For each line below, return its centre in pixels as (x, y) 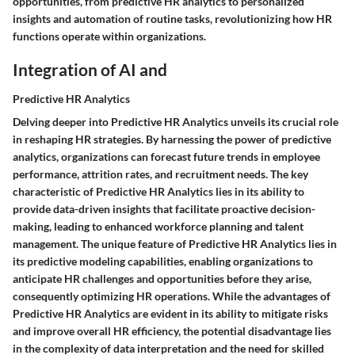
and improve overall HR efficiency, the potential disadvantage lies (172, 331)
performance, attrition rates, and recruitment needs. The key (160, 174)
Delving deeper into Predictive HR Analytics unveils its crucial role (176, 122)
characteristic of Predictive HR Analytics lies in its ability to (158, 191)
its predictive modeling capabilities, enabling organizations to (163, 261)
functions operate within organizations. (109, 36)
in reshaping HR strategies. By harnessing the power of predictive (172, 139)
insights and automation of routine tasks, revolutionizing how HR (172, 18)
